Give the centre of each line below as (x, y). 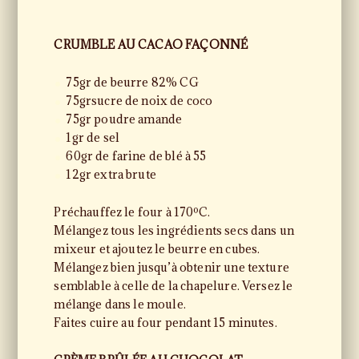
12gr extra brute (111, 174)
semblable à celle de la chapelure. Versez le (173, 286)
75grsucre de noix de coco (139, 101)
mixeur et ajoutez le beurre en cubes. (157, 249)
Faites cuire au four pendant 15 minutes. (165, 323)
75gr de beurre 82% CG (132, 82)
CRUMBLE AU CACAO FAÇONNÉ (151, 44)
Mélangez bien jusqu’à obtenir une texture (171, 267)
